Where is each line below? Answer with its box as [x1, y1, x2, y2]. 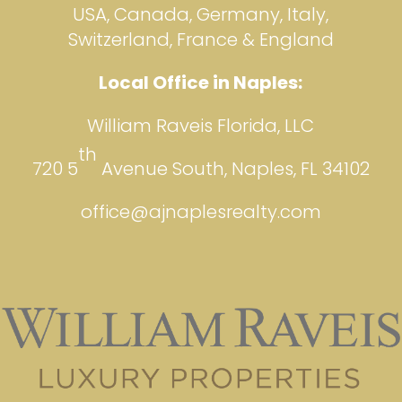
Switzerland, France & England [67, 26, 334, 52]
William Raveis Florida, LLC [87, 112, 315, 138]
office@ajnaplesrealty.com [80, 198, 321, 224]
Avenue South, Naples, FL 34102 [96, 155, 370, 181]
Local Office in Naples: [99, 69, 303, 95]
